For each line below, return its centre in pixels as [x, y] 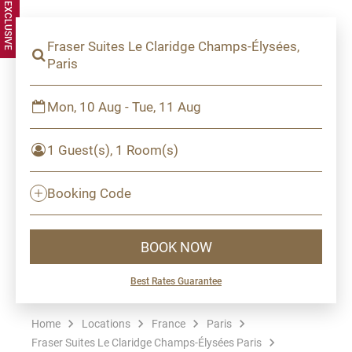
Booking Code [89, 193]
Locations [106, 323]
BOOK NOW [176, 246]
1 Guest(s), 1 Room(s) [113, 150]
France [169, 323]
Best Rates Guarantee [176, 280]
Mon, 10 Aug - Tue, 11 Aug [124, 106]
